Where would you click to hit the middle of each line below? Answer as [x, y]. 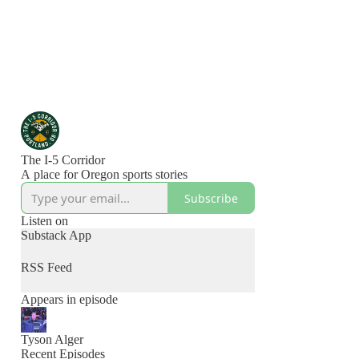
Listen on [44, 221]
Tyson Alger [52, 339]
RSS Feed [46, 267]
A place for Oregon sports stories [104, 174]
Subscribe [211, 198]
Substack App [56, 235]
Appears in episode [69, 299]
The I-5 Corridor [63, 160]
